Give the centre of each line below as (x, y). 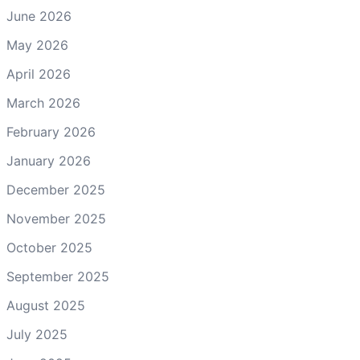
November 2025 (56, 219)
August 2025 (46, 306)
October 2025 (49, 248)
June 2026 (39, 16)
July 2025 (37, 335)
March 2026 (43, 103)
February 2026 (51, 132)
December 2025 (56, 190)
